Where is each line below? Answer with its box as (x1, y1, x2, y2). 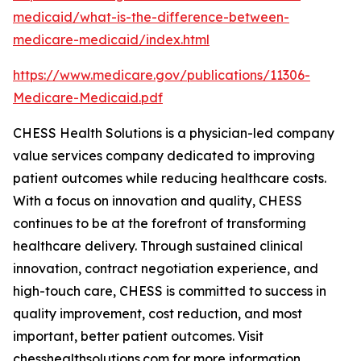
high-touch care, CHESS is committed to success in (13, 283, 326, 299)
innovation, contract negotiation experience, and (13, 260, 318, 276)
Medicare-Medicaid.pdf (13, 89, 163, 106)
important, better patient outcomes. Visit (13, 328, 263, 344)
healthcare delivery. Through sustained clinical (13, 238, 303, 254)
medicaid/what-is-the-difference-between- (13, 9, 289, 25)
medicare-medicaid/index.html (13, 31, 210, 48)
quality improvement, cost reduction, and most (13, 305, 302, 322)
